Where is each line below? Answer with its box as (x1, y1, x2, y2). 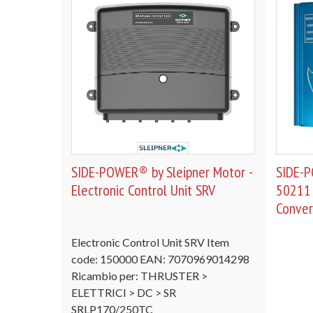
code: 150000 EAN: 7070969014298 (71, 252, 249, 265)
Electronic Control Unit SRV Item (71, 235, 229, 249)
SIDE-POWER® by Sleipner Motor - (71, 161, 252, 182)
